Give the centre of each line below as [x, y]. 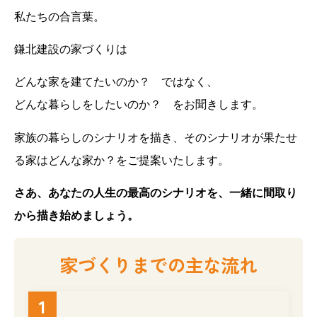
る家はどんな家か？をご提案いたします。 [122, 160]
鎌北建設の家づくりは [71, 49]
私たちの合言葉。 [59, 16]
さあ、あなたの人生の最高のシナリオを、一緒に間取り [156, 193]
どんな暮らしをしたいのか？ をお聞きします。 [139, 105]
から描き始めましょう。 [76, 216]
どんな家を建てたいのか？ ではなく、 [116, 82]
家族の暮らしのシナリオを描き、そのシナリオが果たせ [156, 137]
